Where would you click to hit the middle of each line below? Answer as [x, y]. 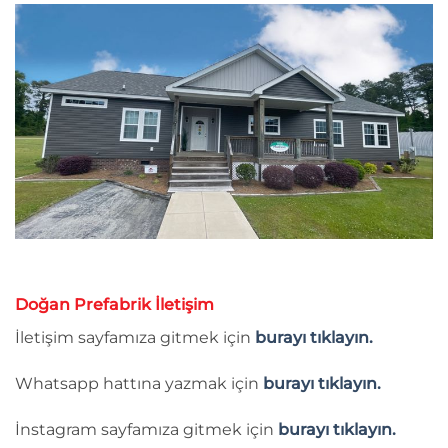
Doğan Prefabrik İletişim [114, 305]
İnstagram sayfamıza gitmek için [146, 429]
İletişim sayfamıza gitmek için [135, 338]
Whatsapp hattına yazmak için [139, 383]
